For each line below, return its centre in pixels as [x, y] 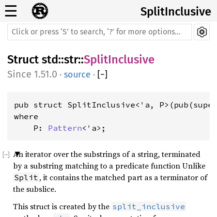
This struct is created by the [62, 206]
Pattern [65, 128]
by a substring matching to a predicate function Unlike [109, 166]
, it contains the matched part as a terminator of [123, 177]
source [77, 75]
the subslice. [35, 189]
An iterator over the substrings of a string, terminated [107, 154]
